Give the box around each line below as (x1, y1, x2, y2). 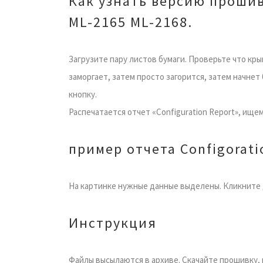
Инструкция (69, 213, 157, 232)
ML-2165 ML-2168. (69, 12, 193, 31)
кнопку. (69, 88, 97, 100)
